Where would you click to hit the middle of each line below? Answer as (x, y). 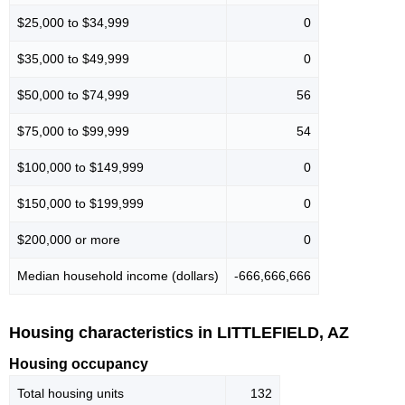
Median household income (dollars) (118, 275)
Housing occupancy (79, 364)
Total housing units (71, 394)
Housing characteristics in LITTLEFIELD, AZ (179, 332)
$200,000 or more (69, 239)
